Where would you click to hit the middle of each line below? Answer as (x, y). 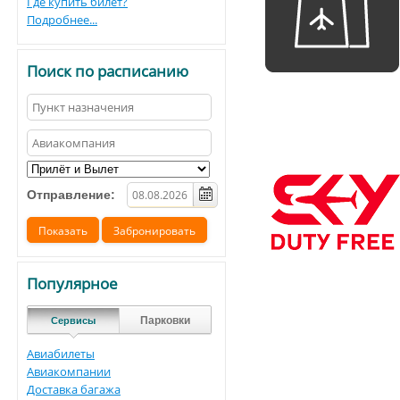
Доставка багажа (74, 389)
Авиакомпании (69, 371)
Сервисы (74, 321)
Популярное (72, 283)
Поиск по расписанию (108, 71)
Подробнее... (62, 20)
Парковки (165, 321)
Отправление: (71, 195)
